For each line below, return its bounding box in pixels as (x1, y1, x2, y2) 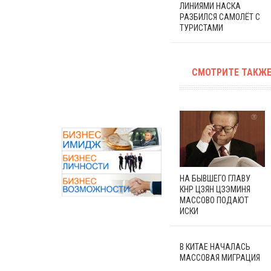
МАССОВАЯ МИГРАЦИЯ (180, 253, 260, 263)
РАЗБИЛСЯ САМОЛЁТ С (180, 11, 260, 22)
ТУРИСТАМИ (180, 22, 223, 33)
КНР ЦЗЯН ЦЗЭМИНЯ (180, 184, 250, 195)
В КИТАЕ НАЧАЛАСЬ (180, 242, 250, 252)
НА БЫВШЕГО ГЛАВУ (180, 174, 250, 184)
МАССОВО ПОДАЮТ (180, 195, 249, 206)
